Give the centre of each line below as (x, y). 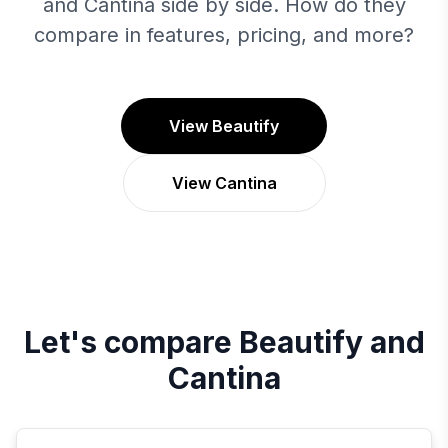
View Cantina (224, 183)
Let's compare (131, 342)
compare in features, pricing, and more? (224, 35)
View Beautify (224, 126)
